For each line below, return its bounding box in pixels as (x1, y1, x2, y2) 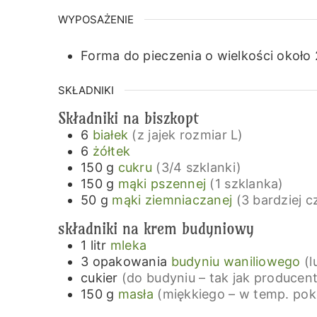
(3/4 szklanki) (156, 159, 242, 175)
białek (92, 127, 129, 142)
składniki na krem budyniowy (58, 219, 254, 239)
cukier (81, 270, 118, 286)
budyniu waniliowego (171, 254, 301, 270)
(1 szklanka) (209, 175, 284, 191)
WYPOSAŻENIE (58, 13, 134, 27)
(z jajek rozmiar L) (132, 127, 243, 142)
